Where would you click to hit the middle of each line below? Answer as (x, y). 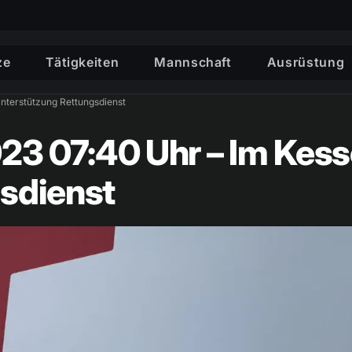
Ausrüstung (306, 62)
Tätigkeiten (82, 62)
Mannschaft (193, 62)
